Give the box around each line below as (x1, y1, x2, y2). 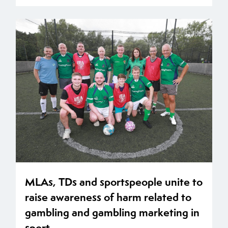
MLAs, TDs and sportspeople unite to (25, 174, 203, 189)
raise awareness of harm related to (25, 189, 191, 205)
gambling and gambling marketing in (25, 205, 199, 220)
